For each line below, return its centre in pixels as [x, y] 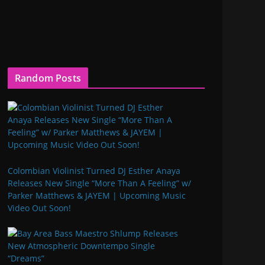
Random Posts [48, 78]
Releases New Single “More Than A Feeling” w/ [99, 183]
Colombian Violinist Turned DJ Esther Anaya [94, 170]
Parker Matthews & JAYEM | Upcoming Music [97, 195]
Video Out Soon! [39, 208]
